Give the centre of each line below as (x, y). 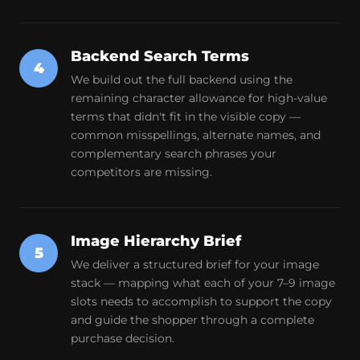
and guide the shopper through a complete (192, 320)
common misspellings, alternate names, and (196, 135)
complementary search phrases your (174, 153)
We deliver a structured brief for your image (195, 264)
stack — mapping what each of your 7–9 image (203, 283)
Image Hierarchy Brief (156, 241)
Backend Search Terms (160, 56)
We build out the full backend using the (182, 80)
